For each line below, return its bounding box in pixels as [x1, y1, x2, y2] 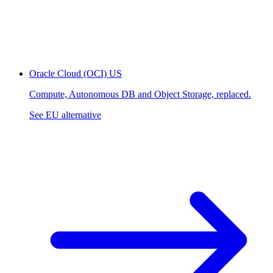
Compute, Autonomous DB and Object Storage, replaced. [29, 88, 251, 99]
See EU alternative [29, 109, 101, 120]
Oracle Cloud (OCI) [29, 68, 107, 79]
